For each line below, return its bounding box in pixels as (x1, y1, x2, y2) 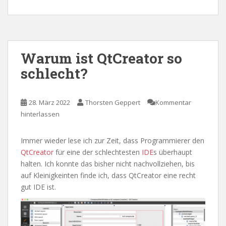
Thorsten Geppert (85, 98, 140, 107)
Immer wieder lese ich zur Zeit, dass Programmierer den (21, 136, 204, 146)
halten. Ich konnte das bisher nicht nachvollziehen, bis (21, 159, 195, 169)
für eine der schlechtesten (53, 147, 142, 157)
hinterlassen (21, 109, 60, 119)
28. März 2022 (29, 98, 70, 107)
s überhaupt (153, 147, 192, 157)
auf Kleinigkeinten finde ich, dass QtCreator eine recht (21, 171, 196, 181)
